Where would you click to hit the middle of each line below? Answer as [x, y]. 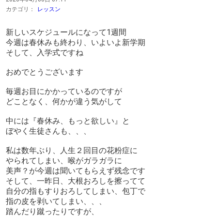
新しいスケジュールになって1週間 [66, 32]
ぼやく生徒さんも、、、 [48, 131]
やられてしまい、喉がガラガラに [64, 161]
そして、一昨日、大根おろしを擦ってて [76, 181]
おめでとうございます [45, 72]
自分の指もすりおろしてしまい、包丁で [76, 191]
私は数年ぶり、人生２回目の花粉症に [72, 151]
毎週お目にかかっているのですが [64, 92]
